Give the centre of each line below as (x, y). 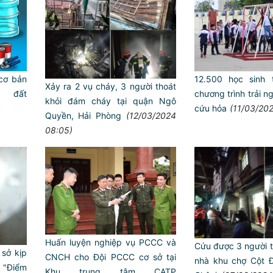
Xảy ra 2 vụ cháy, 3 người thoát (111, 87)
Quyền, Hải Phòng (83, 116)
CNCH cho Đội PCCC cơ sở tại (111, 257)
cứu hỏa (211, 108)
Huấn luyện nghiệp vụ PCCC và (111, 242)
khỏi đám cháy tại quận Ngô (111, 101)
